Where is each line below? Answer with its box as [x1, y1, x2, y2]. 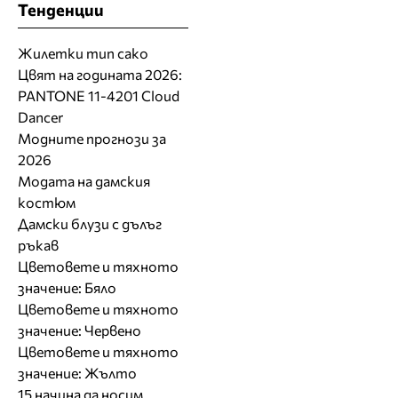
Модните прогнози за [18, 130, 166, 147]
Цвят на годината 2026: [18, 66, 182, 84]
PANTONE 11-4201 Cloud [18, 87, 179, 105]
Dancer [18, 108, 63, 126]
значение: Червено [18, 322, 141, 339]
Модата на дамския [18, 172, 150, 190]
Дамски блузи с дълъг [18, 215, 162, 233]
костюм [18, 194, 76, 211]
